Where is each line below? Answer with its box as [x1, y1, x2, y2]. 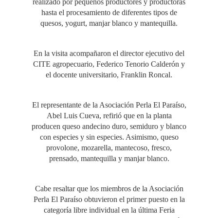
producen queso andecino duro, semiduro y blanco [32, 122, 186, 131]
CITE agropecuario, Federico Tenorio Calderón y [33, 60, 185, 69]
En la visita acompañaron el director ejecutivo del [34, 49, 184, 58]
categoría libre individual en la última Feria [43, 206, 175, 215]
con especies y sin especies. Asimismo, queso [39, 133, 179, 142]
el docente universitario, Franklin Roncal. [46, 71, 172, 79]
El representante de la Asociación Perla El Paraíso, [32, 101, 186, 109]
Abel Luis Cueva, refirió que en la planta [46, 111, 172, 120]
